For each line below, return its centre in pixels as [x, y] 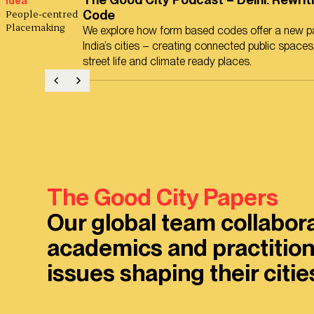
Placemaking [35, 27]
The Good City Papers [162, 198]
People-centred [42, 13]
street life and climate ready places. [167, 61]
